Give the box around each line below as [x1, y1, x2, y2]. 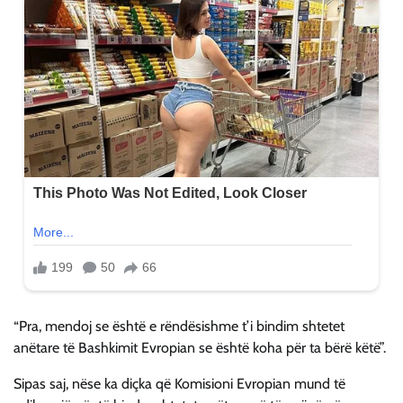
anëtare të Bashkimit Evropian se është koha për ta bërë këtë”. [13, 339, 386, 357]
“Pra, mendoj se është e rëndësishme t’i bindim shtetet [13, 318, 345, 336]
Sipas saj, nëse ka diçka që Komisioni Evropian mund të [13, 375, 345, 393]
